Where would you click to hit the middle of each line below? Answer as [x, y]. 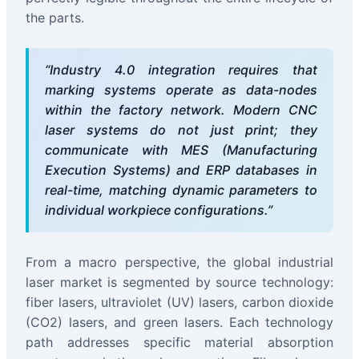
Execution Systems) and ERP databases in [181, 170]
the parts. [55, 18]
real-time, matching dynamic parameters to [181, 190]
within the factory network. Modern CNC [181, 110]
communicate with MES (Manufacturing [181, 150]
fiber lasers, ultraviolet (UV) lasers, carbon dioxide [179, 303]
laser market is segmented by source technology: [179, 282]
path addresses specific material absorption [179, 343]
